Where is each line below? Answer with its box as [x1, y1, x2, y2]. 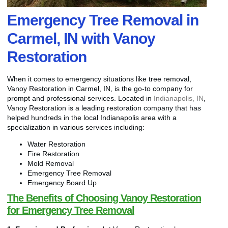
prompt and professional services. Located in [7, 94, 154, 102]
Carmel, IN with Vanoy [7, 30, 155, 47]
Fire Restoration [27, 150, 79, 158]
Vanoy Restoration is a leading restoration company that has [7, 104, 201, 112]
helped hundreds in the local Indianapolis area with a [7, 113, 177, 122]
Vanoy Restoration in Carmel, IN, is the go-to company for [7, 84, 193, 93]
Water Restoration [27, 140, 85, 149]
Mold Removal [27, 159, 74, 168]
